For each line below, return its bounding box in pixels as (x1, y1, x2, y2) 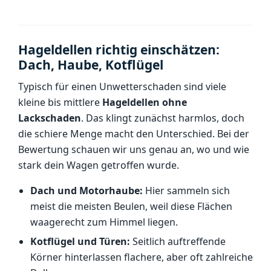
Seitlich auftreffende (130, 235, 226, 248)
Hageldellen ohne (102, 96, 187, 109)
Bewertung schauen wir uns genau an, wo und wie (18, 143, 249, 156)
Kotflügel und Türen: (30, 235, 130, 248)
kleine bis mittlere (18, 96, 102, 109)
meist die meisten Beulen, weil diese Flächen (30, 200, 232, 213)
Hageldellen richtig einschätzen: (18, 41, 220, 58)
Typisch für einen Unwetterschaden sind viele (18, 80, 226, 93)
